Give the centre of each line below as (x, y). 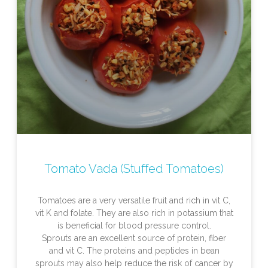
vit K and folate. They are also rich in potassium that (134, 213)
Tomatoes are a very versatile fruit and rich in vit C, (134, 201)
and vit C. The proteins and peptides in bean (134, 251)
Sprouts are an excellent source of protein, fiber (134, 238)
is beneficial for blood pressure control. (134, 226)
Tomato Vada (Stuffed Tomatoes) (134, 169)
